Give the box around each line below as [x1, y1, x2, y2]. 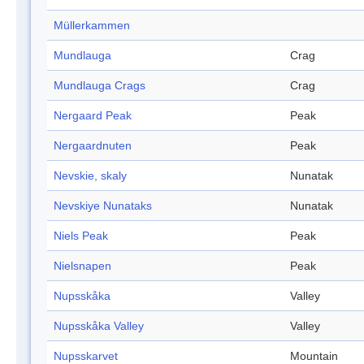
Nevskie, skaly [54, 169, 127, 183]
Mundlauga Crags [54, 79, 145, 93]
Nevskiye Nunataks [54, 199, 152, 213]
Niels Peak [54, 229, 108, 243]
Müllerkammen [54, 19, 130, 32]
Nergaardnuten [54, 139, 132, 153]
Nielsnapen [54, 259, 111, 273]
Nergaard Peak [54, 109, 132, 123]
